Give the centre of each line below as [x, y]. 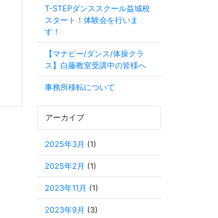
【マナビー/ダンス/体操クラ [94, 54]
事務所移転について [80, 87]
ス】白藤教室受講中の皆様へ [95, 65]
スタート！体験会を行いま [91, 20]
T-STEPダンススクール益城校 [97, 8]
